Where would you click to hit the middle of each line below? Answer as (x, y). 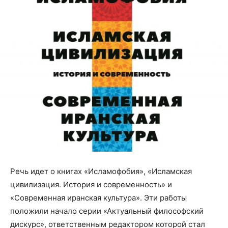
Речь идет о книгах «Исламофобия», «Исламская (101, 172)
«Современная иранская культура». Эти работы (98, 198)
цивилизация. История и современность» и (91, 185)
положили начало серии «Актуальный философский (107, 211)
